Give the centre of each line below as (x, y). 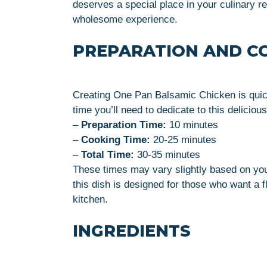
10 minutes (192, 125)
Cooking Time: (116, 139)
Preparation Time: (124, 125)
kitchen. (90, 199)
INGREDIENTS (132, 231)
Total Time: (108, 154)
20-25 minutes (183, 139)
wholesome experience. (125, 19)
